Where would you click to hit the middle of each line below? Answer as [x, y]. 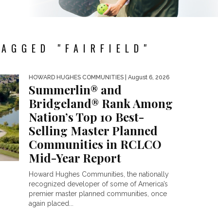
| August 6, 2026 [146, 77]
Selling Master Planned [93, 130]
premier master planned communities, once [98, 194]
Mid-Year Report [75, 158]
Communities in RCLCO [95, 144]
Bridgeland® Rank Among [101, 103]
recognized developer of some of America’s [98, 184]
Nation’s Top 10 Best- [86, 117]
